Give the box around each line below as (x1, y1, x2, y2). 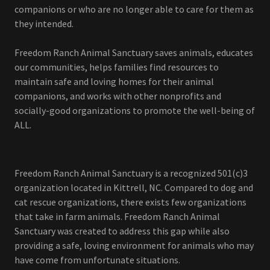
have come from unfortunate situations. (14, 254, 182, 266)
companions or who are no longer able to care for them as (14, 3, 254, 16)
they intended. (14, 17, 75, 30)
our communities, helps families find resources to (14, 61, 219, 74)
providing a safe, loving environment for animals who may (14, 239, 254, 252)
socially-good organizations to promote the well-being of (14, 104, 255, 117)
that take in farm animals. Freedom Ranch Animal (14, 210, 220, 223)
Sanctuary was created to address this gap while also (14, 225, 230, 237)
